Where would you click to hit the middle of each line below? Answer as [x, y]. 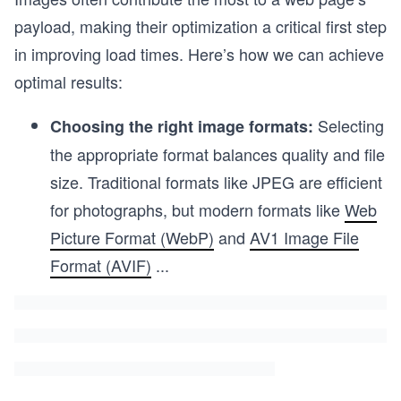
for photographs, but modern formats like [197, 209]
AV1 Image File [304, 237]
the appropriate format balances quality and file [218, 154]
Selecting [351, 125]
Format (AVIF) [101, 265]
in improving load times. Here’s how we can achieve [199, 54]
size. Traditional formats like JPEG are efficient [216, 182]
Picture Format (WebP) [132, 237]
